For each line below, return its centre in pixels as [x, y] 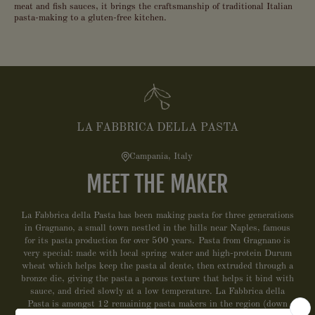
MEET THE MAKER [157, 184]
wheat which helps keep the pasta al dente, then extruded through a [157, 266]
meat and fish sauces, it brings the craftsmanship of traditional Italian [153, 6]
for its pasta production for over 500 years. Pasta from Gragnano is [157, 240]
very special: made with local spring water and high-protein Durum [157, 253]
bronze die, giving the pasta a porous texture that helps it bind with [157, 278]
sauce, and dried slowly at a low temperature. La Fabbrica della [157, 291]
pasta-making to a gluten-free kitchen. [90, 18]
